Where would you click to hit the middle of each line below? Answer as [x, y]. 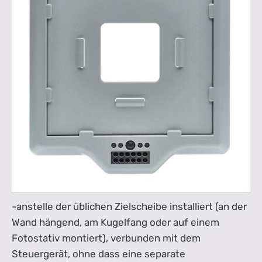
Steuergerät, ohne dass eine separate [99, 254]
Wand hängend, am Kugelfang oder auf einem [116, 223]
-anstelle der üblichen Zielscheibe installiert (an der [129, 207]
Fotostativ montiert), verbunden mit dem [106, 238]
